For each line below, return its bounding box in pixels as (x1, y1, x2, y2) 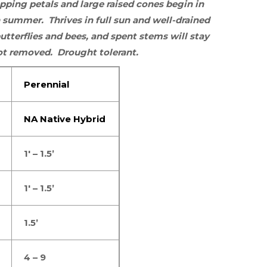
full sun (95, 14, 130, 26)
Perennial (24, 79, 69, 91)
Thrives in (48, 14, 93, 26)
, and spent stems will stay (86, 30, 209, 42)
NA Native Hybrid (24, 113, 105, 125)
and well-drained (132, 14, 210, 26)
